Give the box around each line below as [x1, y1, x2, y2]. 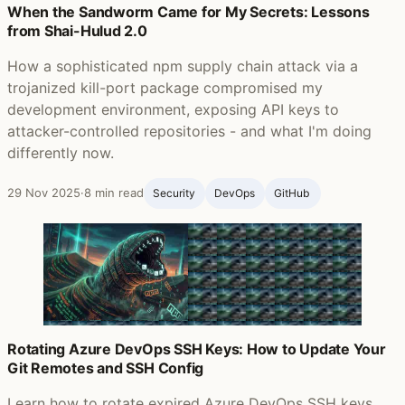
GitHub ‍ [273, 185, 312, 200]
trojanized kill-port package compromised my [7, 79, 323, 98]
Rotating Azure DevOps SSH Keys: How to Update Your [7, 339, 386, 358]
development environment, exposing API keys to [7, 100, 339, 119]
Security [153, 185, 196, 200]
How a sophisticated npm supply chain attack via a [7, 57, 358, 76]
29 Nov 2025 [7, 184, 80, 200]
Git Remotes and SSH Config [7, 358, 204, 377]
